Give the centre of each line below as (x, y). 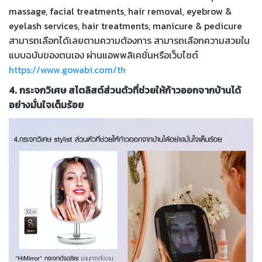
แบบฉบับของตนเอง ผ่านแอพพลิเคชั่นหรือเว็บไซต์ (104, 55)
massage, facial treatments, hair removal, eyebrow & (120, 11)
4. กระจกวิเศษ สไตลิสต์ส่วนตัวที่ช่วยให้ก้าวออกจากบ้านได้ (125, 90)
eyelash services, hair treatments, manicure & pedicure (125, 26)
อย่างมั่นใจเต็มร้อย (46, 105)
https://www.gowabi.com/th (67, 70)
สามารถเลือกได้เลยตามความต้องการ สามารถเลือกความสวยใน (129, 41)
